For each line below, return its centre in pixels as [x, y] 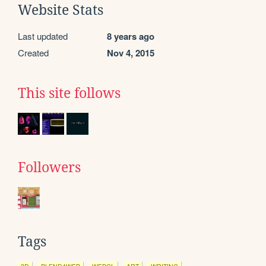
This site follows [69, 93]
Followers [49, 167]
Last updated [43, 36]
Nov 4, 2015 [131, 53]
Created [33, 52]
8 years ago [131, 36]
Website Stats [61, 10]
